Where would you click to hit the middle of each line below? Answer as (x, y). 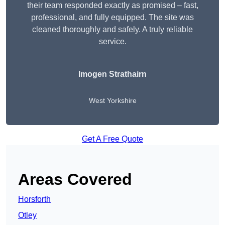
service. (113, 42)
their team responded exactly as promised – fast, (113, 6)
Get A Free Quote (113, 139)
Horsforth (34, 199)
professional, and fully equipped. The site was (113, 18)
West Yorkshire (113, 101)
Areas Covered (75, 180)
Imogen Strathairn (113, 74)
